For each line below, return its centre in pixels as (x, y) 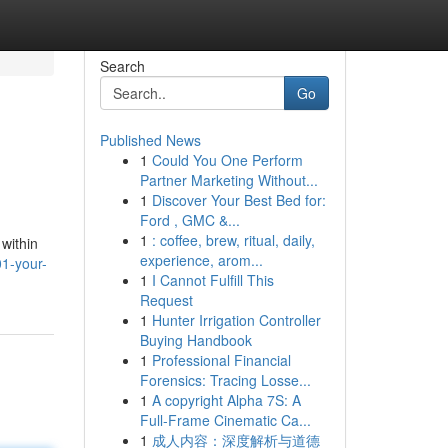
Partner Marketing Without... (228, 180)
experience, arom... (201, 260)
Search (122, 66)
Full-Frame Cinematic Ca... (225, 420)
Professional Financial (221, 360)
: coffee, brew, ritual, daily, (233, 240)
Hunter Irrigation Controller (236, 320)
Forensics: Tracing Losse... (225, 380)
